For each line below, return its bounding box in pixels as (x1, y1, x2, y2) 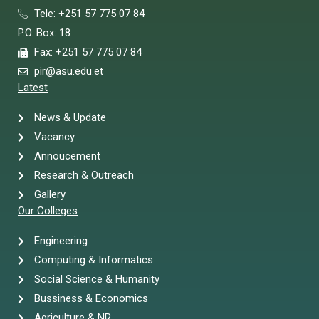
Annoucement (33, 150, 100, 163)
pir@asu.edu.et (33, 65, 103, 78)
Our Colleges (18, 204, 78, 218)
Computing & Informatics (33, 253, 153, 267)
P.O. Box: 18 (18, 26, 70, 40)
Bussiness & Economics (33, 292, 148, 305)
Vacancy (33, 130, 75, 144)
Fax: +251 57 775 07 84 (33, 46, 142, 59)
